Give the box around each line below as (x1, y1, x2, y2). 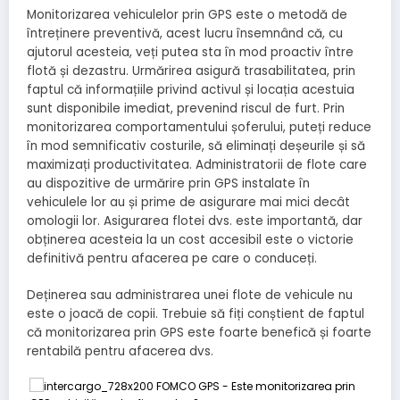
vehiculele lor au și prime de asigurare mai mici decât (27, 194, 350, 212)
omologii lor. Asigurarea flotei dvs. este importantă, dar (27, 212, 362, 230)
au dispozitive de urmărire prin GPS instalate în (27, 175, 310, 193)
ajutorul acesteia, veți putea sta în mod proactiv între (27, 44, 354, 62)
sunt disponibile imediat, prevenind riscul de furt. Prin (27, 100, 345, 118)
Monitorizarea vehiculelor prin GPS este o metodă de (27, 6, 347, 24)
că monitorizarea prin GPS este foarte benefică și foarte (27, 323, 371, 341)
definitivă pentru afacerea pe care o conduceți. (27, 250, 317, 268)
